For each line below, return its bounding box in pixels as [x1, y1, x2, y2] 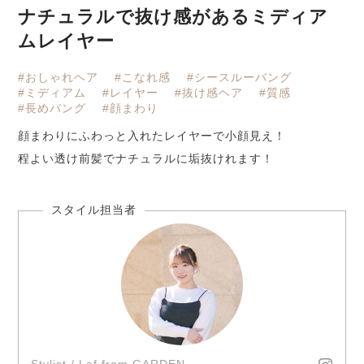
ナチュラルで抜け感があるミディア [18, 6, 329, 28]
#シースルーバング [187, 71, 292, 84]
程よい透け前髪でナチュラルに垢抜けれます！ [18, 152, 275, 166]
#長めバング [18, 102, 87, 115]
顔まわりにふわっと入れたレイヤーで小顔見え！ [18, 129, 287, 143]
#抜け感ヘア [175, 86, 244, 100]
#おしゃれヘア [18, 71, 99, 84]
